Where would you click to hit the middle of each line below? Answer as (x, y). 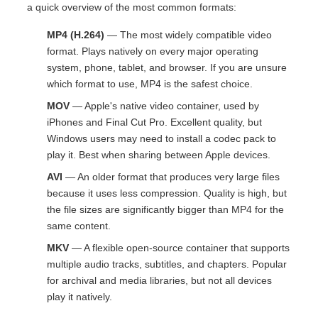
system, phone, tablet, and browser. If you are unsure (167, 68)
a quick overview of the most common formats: (132, 7)
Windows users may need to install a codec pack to (161, 139)
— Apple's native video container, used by (164, 106)
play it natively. (79, 297)
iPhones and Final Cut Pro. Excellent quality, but (154, 122)
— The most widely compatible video (188, 35)
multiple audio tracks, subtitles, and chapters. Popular (167, 264)
